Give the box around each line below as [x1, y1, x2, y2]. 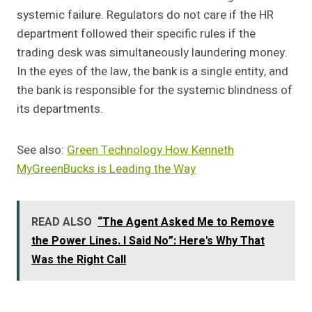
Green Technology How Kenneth [67, 141, 234, 159]
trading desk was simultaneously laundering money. [17, 44, 288, 62]
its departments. [17, 100, 103, 118]
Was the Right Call [31, 251, 126, 269]
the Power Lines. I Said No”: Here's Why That [31, 233, 265, 250]
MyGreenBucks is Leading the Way [17, 160, 196, 178]
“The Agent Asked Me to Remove [97, 214, 274, 231]
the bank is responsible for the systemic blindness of [17, 81, 292, 100]
